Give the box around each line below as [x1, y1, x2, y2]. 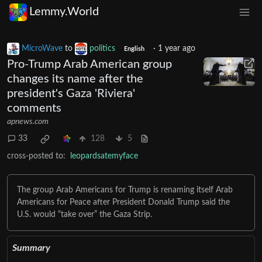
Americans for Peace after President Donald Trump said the [17, 198, 230, 206]
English [123, 46, 144, 52]
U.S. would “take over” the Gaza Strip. [17, 210, 152, 219]
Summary [12, 243, 50, 253]
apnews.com [7, 117, 49, 126]
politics [89, 44, 118, 53]
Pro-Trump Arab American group [7, 58, 172, 70]
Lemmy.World [29, 6, 99, 18]
